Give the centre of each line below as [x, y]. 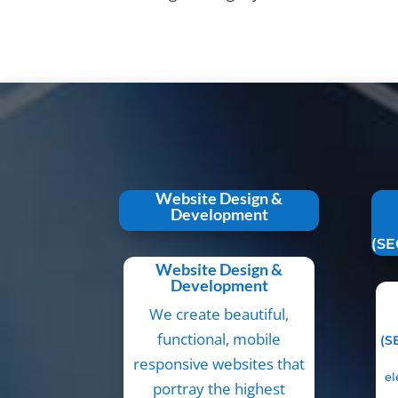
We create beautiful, [219, 314]
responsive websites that [219, 364]
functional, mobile [219, 339]
